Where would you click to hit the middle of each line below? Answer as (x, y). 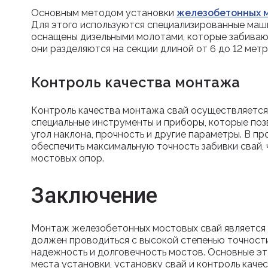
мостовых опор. (68, 158)
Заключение (94, 195)
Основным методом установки (103, 13)
